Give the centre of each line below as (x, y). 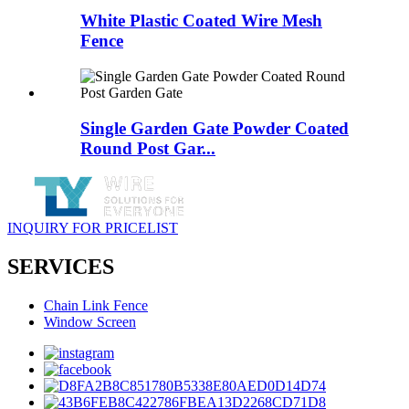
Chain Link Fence (96, 306)
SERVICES (61, 267)
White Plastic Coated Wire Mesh (201, 21)
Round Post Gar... (148, 148)
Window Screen (90, 322)
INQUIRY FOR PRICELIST (93, 228)
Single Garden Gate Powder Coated (215, 128)
